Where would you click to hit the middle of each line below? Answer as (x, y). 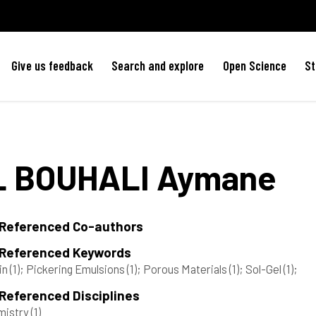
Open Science (254, 66)
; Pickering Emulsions (73, 268)
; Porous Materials (183, 268)
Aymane (213, 177)
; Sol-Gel (261, 268)
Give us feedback (53, 66)
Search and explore (158, 66)
